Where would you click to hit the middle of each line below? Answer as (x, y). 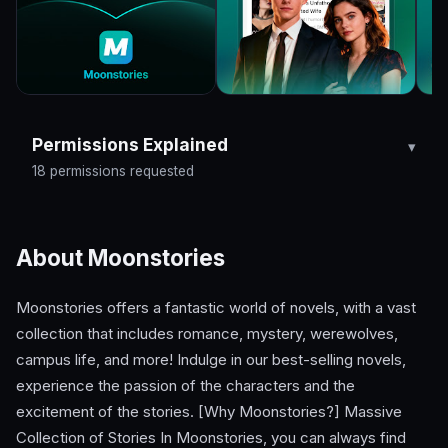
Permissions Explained (130, 144)
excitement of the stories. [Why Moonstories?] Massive (209, 412)
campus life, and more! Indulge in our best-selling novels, (211, 360)
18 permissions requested (113, 170)
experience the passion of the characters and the (185, 386)
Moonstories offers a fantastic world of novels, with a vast (216, 308)
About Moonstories (120, 258)
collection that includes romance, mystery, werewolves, (207, 334)
